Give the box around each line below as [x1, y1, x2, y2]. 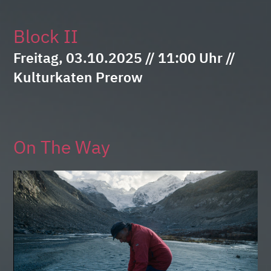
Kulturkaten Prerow [13, 68, 143, 86]
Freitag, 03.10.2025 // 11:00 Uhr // [13, 48, 236, 67]
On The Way [13, 135, 111, 158]
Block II [13, 24, 79, 48]
